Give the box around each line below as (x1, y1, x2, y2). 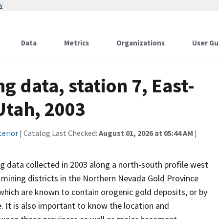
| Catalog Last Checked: (18, 128, 99, 138)
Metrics (64, 38, 89, 47)
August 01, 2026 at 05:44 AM (99, 128, 193, 138)
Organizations (116, 38, 165, 47)
